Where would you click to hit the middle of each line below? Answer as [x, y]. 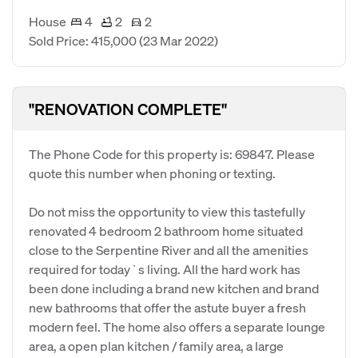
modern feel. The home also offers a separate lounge [177, 326]
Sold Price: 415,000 [84, 40]
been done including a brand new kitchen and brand [174, 288]
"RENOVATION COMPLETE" [128, 109]
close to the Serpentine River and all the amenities [169, 250]
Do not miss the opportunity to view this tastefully [167, 211]
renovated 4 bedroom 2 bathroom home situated [166, 231]
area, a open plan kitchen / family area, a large [156, 346]
